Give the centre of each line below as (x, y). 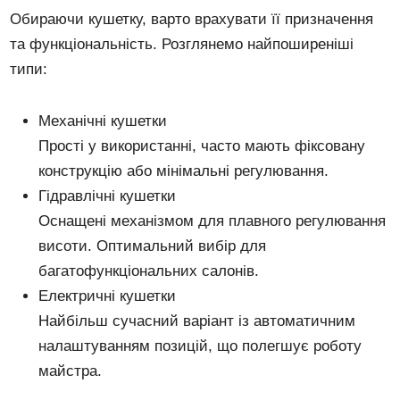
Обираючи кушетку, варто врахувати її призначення (192, 19)
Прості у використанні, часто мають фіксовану (202, 146)
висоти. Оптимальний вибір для (153, 246)
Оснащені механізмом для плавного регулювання (212, 221)
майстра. (71, 371)
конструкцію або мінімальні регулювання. (184, 171)
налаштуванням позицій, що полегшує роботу (200, 346)
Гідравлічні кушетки (108, 196)
